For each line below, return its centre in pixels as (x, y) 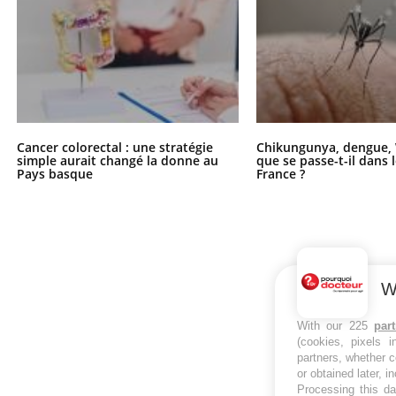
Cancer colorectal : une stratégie (114, 147)
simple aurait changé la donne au (117, 160)
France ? (281, 173)
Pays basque (54, 173)
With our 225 (336, 326)
